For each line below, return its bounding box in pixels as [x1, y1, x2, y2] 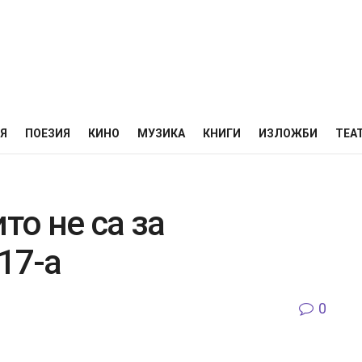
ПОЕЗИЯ [25, 127, 70, 140]
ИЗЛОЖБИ [259, 127, 318, 140]
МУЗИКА [137, 127, 185, 140]
